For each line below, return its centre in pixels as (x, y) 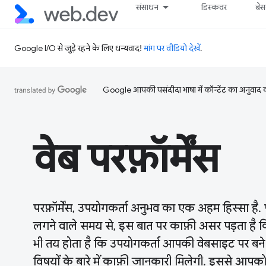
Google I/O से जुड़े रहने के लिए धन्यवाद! (79, 48)
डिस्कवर (214, 7)
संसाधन (148, 7)
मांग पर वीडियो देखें (172, 48)
